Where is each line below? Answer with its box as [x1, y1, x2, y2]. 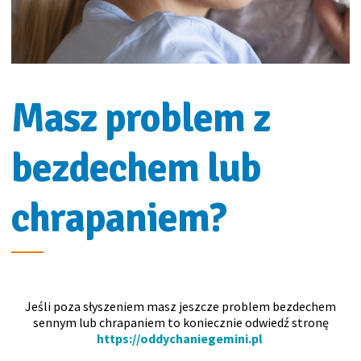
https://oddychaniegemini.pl [96, 330, 263, 346]
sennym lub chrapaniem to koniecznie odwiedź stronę [32, 313, 329, 330]
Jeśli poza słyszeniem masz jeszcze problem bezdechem [25, 297, 336, 314]
